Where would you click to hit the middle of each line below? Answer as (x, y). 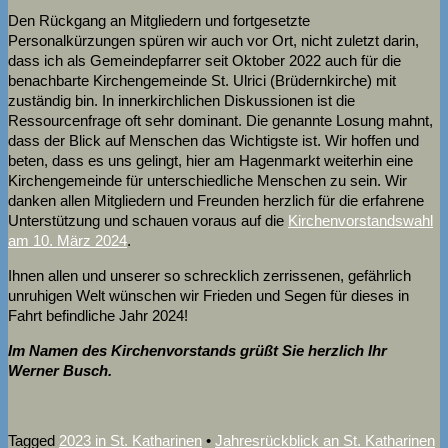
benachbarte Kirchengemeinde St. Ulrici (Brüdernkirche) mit (202, 80)
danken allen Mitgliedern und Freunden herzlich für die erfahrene (216, 200)
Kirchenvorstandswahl (360, 220)
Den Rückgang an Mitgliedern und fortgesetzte (159, 20)
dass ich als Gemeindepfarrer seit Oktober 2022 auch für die (204, 60)
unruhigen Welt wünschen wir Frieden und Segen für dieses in (208, 295)
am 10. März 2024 (67, 240)
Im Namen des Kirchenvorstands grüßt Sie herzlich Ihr (197, 350)
